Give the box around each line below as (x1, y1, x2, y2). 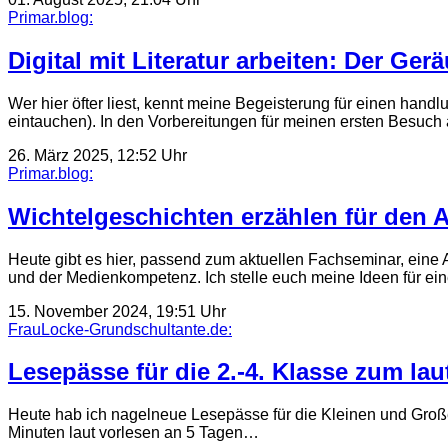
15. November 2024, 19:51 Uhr (8, 302, 226, 320)
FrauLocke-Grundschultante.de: (8, 320, 232, 338)
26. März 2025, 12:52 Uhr (8, 146, 187, 164)
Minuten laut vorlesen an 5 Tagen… (8, 424, 259, 442)
